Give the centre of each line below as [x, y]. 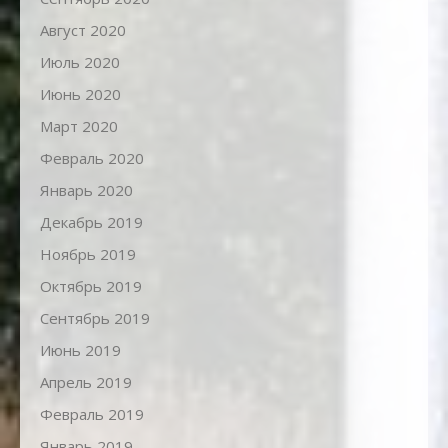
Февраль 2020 [92, 158]
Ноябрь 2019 [88, 254]
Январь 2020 [86, 190]
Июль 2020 [80, 62]
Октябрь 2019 [91, 286]
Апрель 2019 [86, 382]
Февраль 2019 [92, 414]
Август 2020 [83, 30]
